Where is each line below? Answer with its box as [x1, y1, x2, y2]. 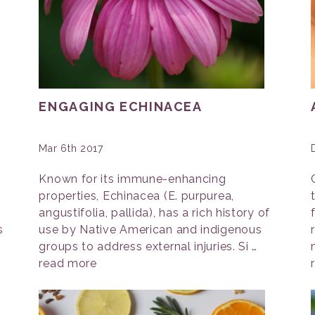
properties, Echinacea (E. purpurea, [39, 189, 234, 202]
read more [39, 257, 97, 270]
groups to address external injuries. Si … [39, 240, 258, 253]
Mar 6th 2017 [39, 143, 103, 154]
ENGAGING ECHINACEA [39, 99, 202, 114]
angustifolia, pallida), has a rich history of [39, 206, 270, 219]
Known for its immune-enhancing [39, 172, 226, 186]
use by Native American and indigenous [39, 223, 262, 236]
